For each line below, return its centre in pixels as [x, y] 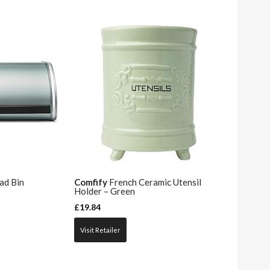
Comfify [90, 182]
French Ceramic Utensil [154, 182]
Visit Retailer [100, 230]
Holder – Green [104, 191]
